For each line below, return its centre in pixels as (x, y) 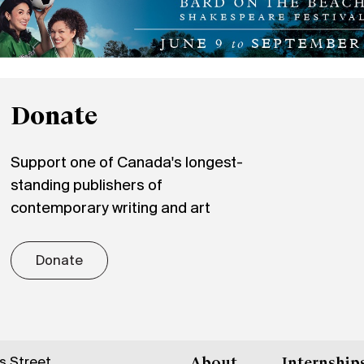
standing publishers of (87, 186)
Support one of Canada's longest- (127, 163)
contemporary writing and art (111, 208)
